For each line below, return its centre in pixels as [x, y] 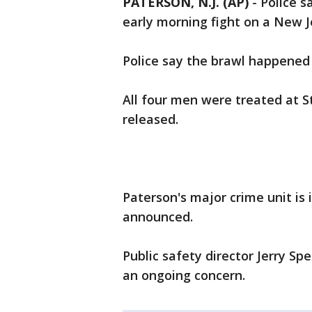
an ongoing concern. [184, 275]
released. [150, 119]
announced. [158, 217]
